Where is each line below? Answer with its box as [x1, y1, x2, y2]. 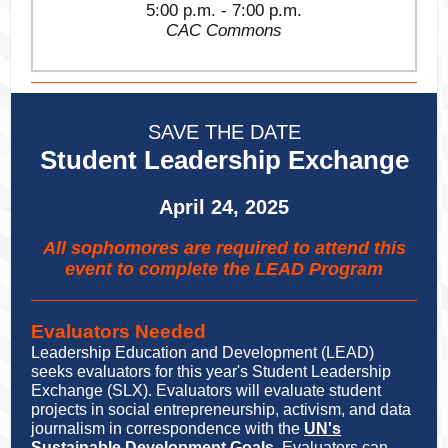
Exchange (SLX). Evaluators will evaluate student [31, 382, 381, 399]
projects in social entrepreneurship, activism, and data [31, 401, 411, 418]
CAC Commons [166, 21, 282, 40]
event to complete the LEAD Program [65, 259, 383, 279]
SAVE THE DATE [147, 121, 301, 143]
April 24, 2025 [159, 196, 289, 218]
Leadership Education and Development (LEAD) [31, 344, 374, 361]
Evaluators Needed [31, 321, 206, 342]
